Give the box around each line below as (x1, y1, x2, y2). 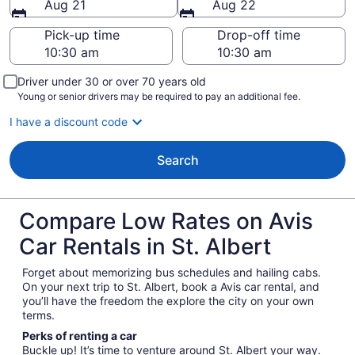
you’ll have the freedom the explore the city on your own (22, 294, 314, 307)
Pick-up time (44, 27, 120, 43)
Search (156, 152, 199, 168)
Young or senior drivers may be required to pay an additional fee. (17, 90, 300, 102)
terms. (22, 308, 55, 322)
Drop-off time (217, 27, 300, 43)
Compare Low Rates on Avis (19, 208, 313, 235)
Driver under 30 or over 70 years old (17, 74, 206, 88)
